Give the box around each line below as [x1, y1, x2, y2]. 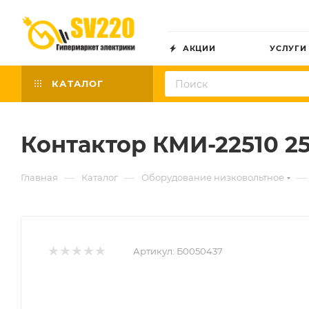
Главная [21, 172, 58, 183]
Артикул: [133, 246, 175, 257]
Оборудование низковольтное [141, 172, 284, 183]
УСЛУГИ [270, 43, 307, 53]
